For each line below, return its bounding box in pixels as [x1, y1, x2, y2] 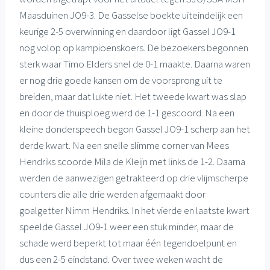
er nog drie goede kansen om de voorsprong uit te [19, 73, 222, 87]
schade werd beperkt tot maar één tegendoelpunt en [19, 236, 237, 250]
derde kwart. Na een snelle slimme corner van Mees [19, 138, 229, 152]
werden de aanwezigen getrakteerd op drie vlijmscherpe [19, 171, 248, 184]
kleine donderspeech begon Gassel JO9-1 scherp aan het [19, 122, 250, 136]
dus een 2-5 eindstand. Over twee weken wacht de [19, 252, 223, 266]
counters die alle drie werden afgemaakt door [19, 187, 206, 201]
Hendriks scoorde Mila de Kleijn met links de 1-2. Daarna [19, 154, 245, 168]
